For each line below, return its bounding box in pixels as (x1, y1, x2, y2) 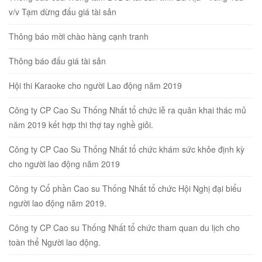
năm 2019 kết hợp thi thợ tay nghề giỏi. (9, 118, 153, 130)
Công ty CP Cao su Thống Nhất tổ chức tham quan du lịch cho (9, 221, 240, 233)
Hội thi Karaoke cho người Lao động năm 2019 (9, 79, 182, 91)
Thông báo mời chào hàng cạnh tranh (9, 30, 149, 42)
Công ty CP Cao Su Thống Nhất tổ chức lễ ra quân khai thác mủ (9, 104, 246, 116)
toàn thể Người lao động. (9, 236, 101, 248)
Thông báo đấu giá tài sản (9, 54, 106, 67)
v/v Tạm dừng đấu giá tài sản (9, 5, 116, 18)
